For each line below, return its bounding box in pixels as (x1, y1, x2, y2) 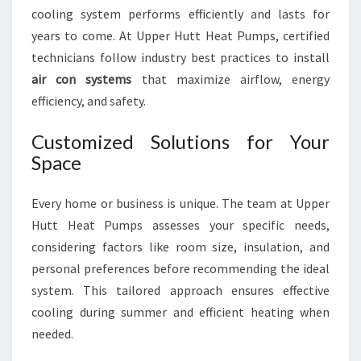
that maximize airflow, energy (131, 71, 330, 87)
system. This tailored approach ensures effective (31, 282, 330, 298)
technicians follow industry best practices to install (31, 49, 330, 65)
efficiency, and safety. (31, 93, 146, 109)
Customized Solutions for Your (31, 130, 330, 153)
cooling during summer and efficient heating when (31, 304, 330, 320)
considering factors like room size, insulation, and (31, 239, 330, 255)
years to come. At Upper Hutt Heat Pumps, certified (31, 27, 330, 44)
